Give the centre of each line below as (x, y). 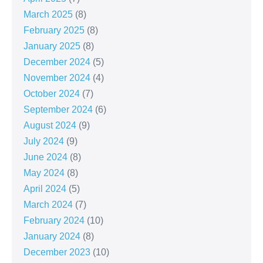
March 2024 (48, 205)
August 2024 (50, 126)
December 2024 (57, 62)
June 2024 (45, 157)
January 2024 (52, 237)
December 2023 (57, 252)
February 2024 (54, 221)
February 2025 (54, 31)
